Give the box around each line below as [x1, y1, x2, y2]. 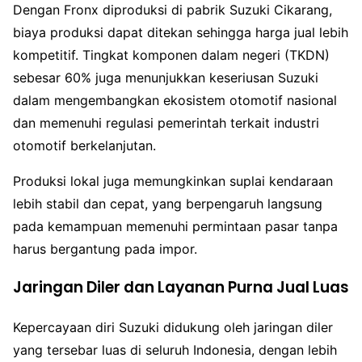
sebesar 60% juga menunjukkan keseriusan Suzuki [13, 69, 318, 86]
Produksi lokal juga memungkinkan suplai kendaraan [13, 172, 333, 189]
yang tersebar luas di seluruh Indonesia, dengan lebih [13, 342, 337, 359]
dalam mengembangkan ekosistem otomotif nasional [13, 91, 337, 108]
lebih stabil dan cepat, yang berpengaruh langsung [13, 195, 322, 212]
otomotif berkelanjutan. [13, 137, 156, 154]
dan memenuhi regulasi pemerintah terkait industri [13, 114, 319, 131]
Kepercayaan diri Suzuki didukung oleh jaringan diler [13, 319, 333, 336]
